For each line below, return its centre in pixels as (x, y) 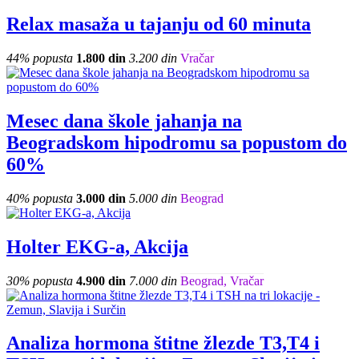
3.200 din (153, 58)
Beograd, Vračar (222, 280)
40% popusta (40, 198)
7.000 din (153, 280)
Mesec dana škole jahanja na (124, 121)
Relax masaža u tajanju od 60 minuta (159, 24)
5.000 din (153, 198)
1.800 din (101, 58)
